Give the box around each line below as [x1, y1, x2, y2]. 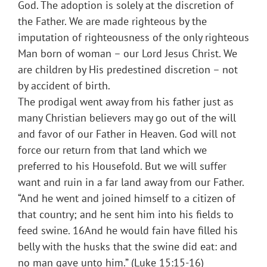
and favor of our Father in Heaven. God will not [18, 127, 236, 141]
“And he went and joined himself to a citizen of [18, 191, 235, 206]
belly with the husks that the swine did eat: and [18, 240, 237, 254]
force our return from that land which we [18, 143, 207, 157]
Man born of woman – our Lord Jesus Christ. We [18, 46, 237, 61]
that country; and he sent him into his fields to [18, 207, 234, 222]
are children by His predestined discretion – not [18, 63, 238, 77]
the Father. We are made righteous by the [18, 14, 207, 29]
